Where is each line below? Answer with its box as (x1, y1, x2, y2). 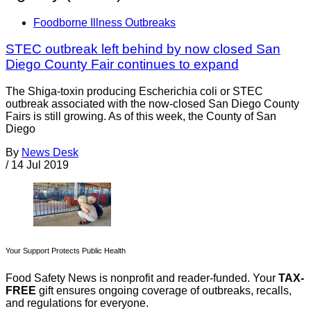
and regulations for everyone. (6, 297, 149, 310)
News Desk (22, 146, 78, 159)
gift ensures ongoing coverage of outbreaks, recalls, (36, 285, 292, 297)
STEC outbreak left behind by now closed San (6, 42, 280, 57)
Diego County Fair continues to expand (6, 57, 239, 72)
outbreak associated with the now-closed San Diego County (6, 98, 299, 110)
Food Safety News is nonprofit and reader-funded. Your (6, 272, 278, 285)
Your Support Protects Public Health (6, 246, 126, 255)
